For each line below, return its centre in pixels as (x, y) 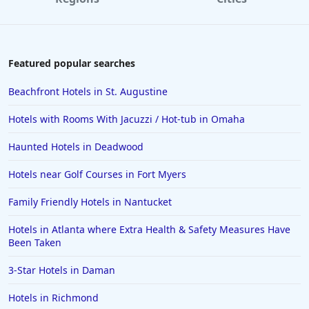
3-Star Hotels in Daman (62, 270)
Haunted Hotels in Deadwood (76, 147)
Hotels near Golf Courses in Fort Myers (97, 175)
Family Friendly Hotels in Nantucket (90, 202)
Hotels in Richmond (53, 298)
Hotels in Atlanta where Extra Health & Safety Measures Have (149, 230)
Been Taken (35, 243)
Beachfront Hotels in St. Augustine (88, 92)
